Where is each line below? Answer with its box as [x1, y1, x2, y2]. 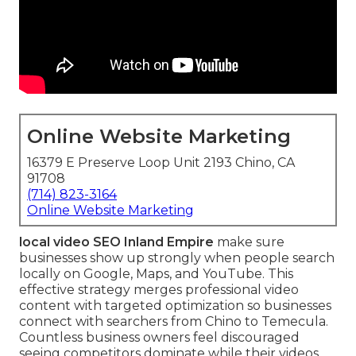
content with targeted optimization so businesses [19, 298, 331, 314]
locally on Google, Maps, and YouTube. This [19, 266, 293, 282]
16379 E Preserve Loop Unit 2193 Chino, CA [27, 155, 295, 171]
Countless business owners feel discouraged [19, 330, 300, 346]
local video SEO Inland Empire [19, 234, 214, 250]
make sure [214, 234, 284, 250]
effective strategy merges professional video [19, 282, 299, 298]
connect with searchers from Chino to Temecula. [19, 314, 328, 330]
